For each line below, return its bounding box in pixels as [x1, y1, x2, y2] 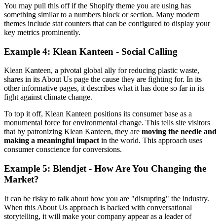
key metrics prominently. [4, 28, 80, 37]
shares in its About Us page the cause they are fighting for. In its [4, 75, 202, 84]
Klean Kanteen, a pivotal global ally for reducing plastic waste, [4, 66, 199, 75]
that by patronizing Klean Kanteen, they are [4, 127, 142, 136]
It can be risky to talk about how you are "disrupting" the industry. [4, 194, 209, 203]
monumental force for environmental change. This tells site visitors [4, 118, 210, 127]
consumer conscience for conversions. [4, 145, 122, 154]
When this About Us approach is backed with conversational [4, 203, 192, 212]
